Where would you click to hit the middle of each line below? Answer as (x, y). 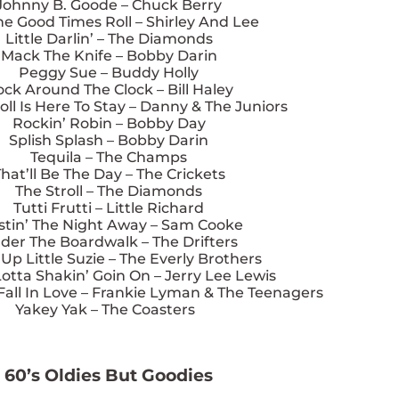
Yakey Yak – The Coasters (109, 309)
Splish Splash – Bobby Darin (109, 140)
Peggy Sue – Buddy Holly (109, 72)
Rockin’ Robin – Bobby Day (109, 123)
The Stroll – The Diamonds (109, 191)
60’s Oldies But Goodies (109, 375)
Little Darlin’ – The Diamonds (109, 38)
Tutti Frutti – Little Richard (109, 208)
